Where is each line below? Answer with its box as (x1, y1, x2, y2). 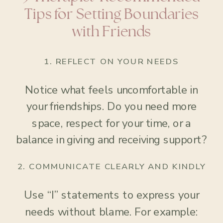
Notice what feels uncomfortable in (25, 82, 198, 98)
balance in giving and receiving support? (16, 132, 207, 148)
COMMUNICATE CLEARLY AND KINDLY (28, 161, 206, 172)
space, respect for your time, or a (32, 115, 191, 131)
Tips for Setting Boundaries (24, 6, 199, 22)
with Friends (72, 24, 151, 39)
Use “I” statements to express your (24, 187, 199, 203)
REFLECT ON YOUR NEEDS (55, 55, 179, 67)
